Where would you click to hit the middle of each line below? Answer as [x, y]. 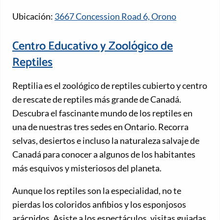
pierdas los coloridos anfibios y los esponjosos [99, 205]
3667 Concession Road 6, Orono [115, 16]
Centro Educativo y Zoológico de [93, 47]
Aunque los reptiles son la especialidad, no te [97, 191]
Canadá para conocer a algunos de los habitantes [104, 154]
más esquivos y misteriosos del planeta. [87, 168]
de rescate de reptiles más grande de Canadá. [97, 99]
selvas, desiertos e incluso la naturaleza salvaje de [106, 141]
